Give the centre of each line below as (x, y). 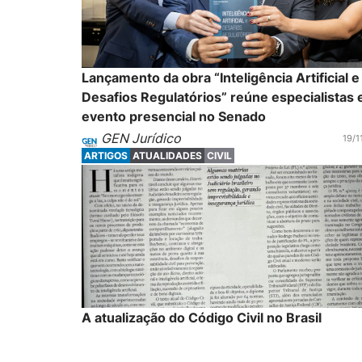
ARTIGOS (105, 156)
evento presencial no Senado (173, 116)
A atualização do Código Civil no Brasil (201, 317)
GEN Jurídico (141, 139)
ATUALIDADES (167, 156)
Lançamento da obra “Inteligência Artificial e (220, 77)
